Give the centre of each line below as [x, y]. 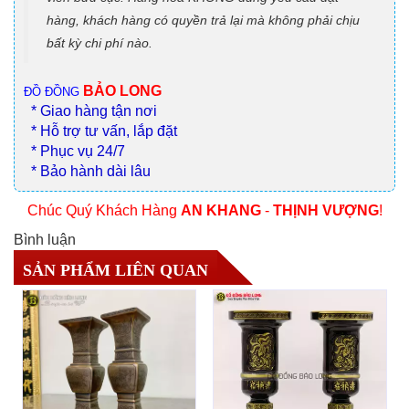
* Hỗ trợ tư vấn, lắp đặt [102, 131]
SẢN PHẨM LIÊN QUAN [115, 271]
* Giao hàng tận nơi [92, 111]
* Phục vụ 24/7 [76, 152]
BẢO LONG [124, 91]
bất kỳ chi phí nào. [101, 43]
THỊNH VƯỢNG [325, 211]
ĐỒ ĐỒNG [52, 92]
